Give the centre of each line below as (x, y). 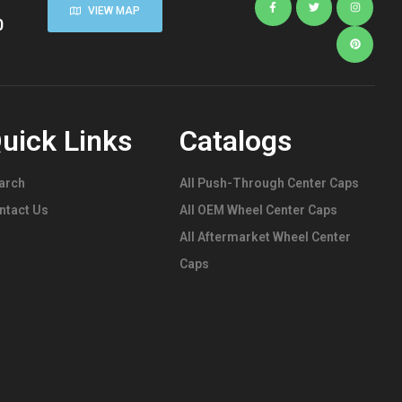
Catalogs (235, 140)
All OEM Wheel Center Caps (258, 210)
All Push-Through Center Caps (269, 183)
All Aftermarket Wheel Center (265, 236)
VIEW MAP (114, 11)
